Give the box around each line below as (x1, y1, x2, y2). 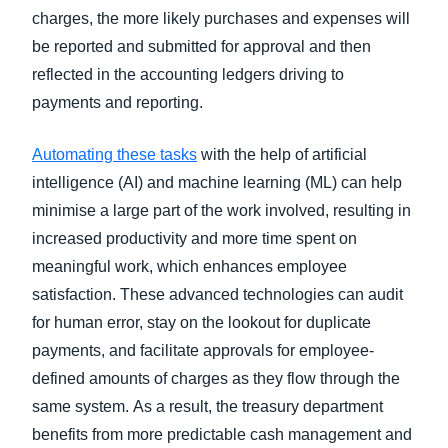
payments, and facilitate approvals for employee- (32, 342, 374, 359)
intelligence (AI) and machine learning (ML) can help (32, 174, 402, 191)
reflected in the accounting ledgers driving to (32, 66, 344, 83)
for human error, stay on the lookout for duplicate (32, 314, 371, 331)
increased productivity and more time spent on (32, 230, 357, 247)
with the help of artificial (197, 146, 367, 163)
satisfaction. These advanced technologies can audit (32, 286, 403, 303)
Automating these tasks (32, 146, 197, 163)
